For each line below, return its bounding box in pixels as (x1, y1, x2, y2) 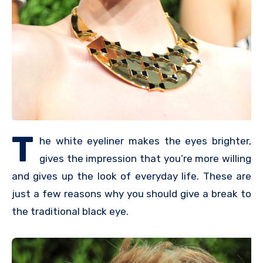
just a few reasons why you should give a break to (12, 187, 251, 200)
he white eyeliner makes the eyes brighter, (39, 134, 251, 147)
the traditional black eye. (12, 205, 129, 217)
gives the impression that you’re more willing (39, 152, 251, 164)
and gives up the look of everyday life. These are (12, 170, 251, 182)
